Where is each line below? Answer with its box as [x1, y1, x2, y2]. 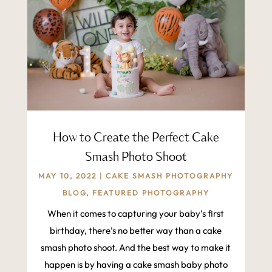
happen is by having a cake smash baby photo [44, 259, 228, 271]
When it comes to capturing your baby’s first [47, 208, 225, 220]
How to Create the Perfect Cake [52, 129, 219, 148]
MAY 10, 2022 [38, 171, 97, 181]
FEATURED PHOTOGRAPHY [92, 188, 209, 198]
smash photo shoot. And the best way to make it [41, 242, 231, 254]
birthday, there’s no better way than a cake [50, 225, 222, 237]
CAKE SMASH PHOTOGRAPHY [106, 171, 234, 181]
